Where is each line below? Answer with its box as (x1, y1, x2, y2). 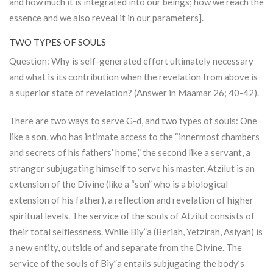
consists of (208, 210, 255, 222)
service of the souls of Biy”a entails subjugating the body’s (9, 258, 244, 269)
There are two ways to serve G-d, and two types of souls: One (9, 115, 257, 127)
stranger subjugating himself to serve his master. (9, 163, 207, 174)
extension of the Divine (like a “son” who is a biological (9, 179, 228, 190)
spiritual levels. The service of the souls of (9, 210, 181, 222)
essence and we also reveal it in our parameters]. (9, 12, 204, 24)
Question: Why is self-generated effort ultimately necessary (9, 55, 253, 67)
